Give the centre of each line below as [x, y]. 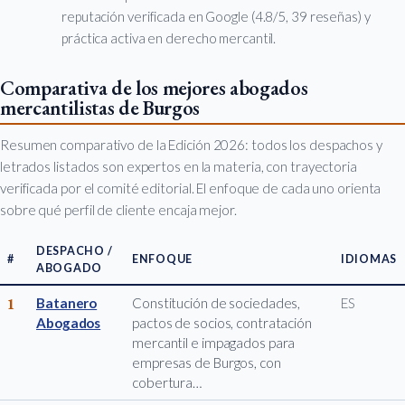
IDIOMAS [369, 259]
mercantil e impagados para [214, 343]
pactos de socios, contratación [222, 323]
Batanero [67, 303]
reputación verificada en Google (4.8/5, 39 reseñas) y [216, 17]
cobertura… [167, 383]
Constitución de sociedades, [217, 303]
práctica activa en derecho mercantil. [169, 38]
